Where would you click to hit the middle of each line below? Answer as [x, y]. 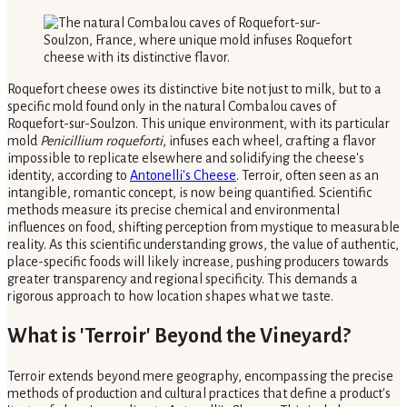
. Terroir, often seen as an [308, 175]
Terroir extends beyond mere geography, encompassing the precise [200, 376]
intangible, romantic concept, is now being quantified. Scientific [189, 192]
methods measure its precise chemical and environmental [174, 209]
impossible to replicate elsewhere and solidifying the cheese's [186, 158]
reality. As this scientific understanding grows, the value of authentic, [203, 244]
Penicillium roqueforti [101, 140]
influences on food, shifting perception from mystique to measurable [203, 227]
